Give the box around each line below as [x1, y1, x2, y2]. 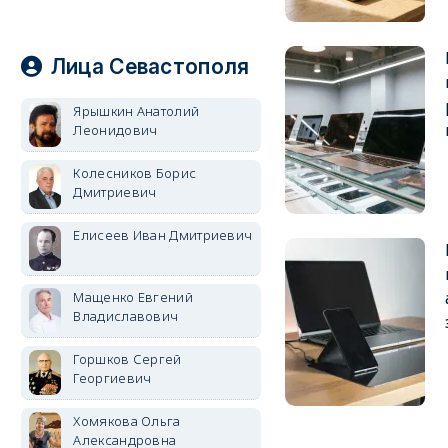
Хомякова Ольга [73, 412, 181, 430]
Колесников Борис [73, 164, 197, 182]
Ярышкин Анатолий [73, 102, 200, 120]
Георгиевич [73, 369, 152, 387]
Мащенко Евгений [73, 288, 193, 306]
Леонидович [73, 121, 158, 139]
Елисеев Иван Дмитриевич [73, 226, 253, 244]
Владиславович [73, 307, 179, 325]
